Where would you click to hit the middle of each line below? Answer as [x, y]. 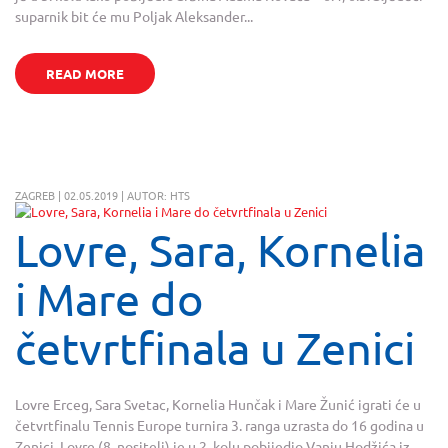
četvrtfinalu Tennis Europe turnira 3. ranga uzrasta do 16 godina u [219, 424]
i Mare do [109, 299]
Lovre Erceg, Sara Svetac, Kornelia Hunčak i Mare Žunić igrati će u [218, 403]
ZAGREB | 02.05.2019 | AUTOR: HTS [102, 195]
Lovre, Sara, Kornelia [220, 250]
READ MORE [84, 74]
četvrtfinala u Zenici [215, 348]
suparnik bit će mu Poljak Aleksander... [134, 16]
